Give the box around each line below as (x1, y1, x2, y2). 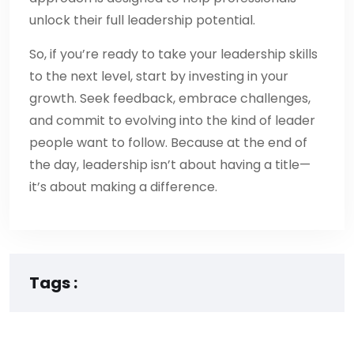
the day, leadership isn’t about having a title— (29, 155, 311, 174)
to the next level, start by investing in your (29, 66, 288, 85)
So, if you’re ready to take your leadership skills (29, 44, 318, 63)
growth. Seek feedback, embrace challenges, (29, 88, 311, 107)
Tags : (29, 271, 77, 294)
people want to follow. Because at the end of (29, 133, 307, 152)
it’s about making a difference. (29, 177, 217, 196)
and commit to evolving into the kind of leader (29, 111, 315, 130)
